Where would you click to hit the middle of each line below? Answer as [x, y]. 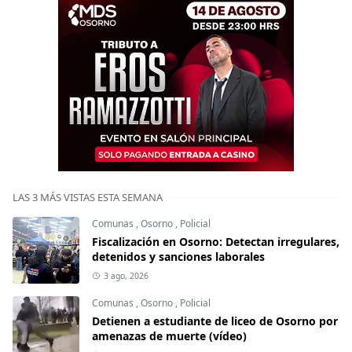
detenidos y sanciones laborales [178, 256]
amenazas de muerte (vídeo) [169, 335]
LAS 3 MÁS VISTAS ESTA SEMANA [88, 197]
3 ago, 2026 [126, 275]
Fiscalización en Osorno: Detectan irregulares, [216, 241]
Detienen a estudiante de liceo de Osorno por [215, 321]
